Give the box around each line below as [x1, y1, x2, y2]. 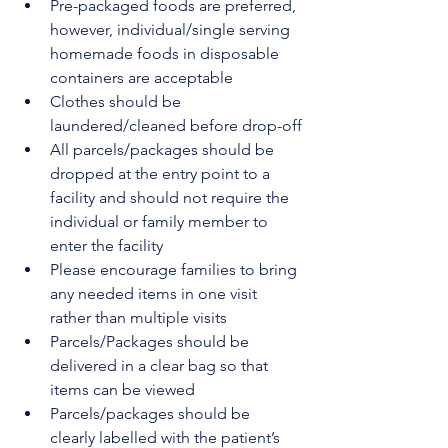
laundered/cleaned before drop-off [50, 116, 302, 135]
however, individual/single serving [50, 20, 294, 39]
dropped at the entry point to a [50, 164, 274, 183]
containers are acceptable [50, 68, 233, 87]
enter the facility [50, 236, 163, 255]
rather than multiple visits [50, 308, 227, 327]
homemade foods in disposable [50, 44, 283, 63]
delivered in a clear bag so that [50, 356, 272, 375]
